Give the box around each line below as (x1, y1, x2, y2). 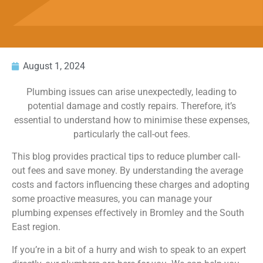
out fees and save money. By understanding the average (12, 165, 243, 177)
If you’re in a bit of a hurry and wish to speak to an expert (12, 244, 246, 255)
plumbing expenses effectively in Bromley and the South (12, 207, 244, 219)
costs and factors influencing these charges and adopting (12, 179, 249, 191)
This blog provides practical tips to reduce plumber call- (12, 151, 240, 163)
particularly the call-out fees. (73, 129, 190, 140)
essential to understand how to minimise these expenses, (14, 114, 249, 126)
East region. (12, 221, 60, 233)
